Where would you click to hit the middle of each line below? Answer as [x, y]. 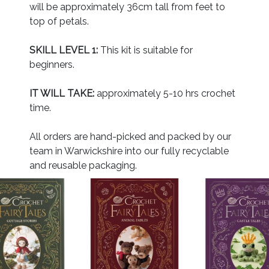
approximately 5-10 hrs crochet [165, 93]
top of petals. [59, 21]
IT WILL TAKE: [62, 93]
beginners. [52, 64]
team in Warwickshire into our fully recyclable [129, 151]
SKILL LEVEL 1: [64, 50]
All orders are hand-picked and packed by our [130, 136]
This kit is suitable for [145, 50]
